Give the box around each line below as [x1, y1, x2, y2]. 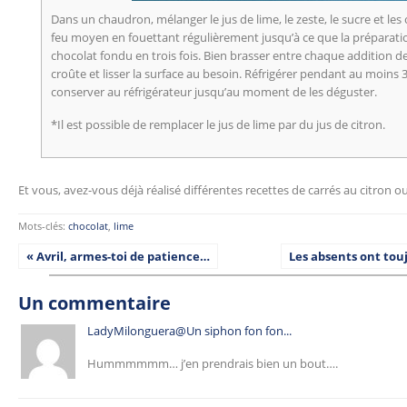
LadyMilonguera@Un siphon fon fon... [87, 323, 292, 339]
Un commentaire [18, 291, 171, 315]
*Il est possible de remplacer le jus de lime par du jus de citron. [51, 116, 385, 133]
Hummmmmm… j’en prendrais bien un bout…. [87, 355, 338, 372]
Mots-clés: [18, 219, 68, 233]
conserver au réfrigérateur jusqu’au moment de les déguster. [51, 84, 377, 100]
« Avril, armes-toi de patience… [26, 248, 210, 264]
